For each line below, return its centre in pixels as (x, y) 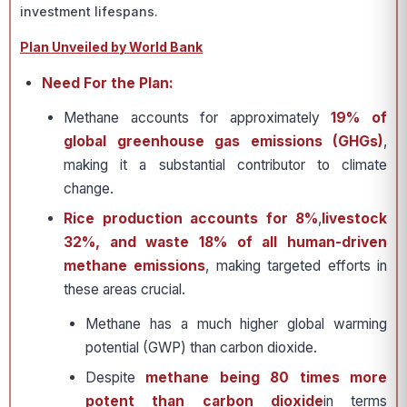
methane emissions (135, 266)
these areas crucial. (124, 289)
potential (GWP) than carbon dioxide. (201, 347)
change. (89, 189)
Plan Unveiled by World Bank (111, 47)
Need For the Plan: (108, 83)
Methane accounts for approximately (198, 118)
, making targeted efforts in (297, 266)
